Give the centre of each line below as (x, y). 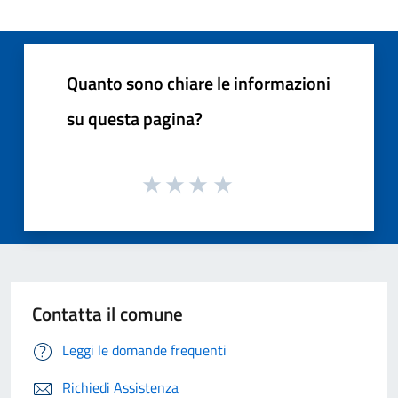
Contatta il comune (107, 314)
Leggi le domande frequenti (144, 350)
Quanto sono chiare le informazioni (199, 83)
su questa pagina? (135, 118)
